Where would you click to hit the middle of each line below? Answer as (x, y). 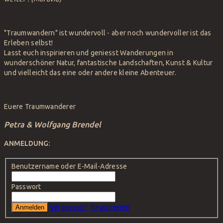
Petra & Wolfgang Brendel (53, 124)
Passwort (26, 186)
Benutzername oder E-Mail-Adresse (69, 166)
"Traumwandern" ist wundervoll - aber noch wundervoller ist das (108, 33)
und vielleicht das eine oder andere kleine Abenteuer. (90, 72)
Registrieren (111, 207)
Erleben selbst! (29, 43)
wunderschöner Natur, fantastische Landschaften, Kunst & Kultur (109, 62)
